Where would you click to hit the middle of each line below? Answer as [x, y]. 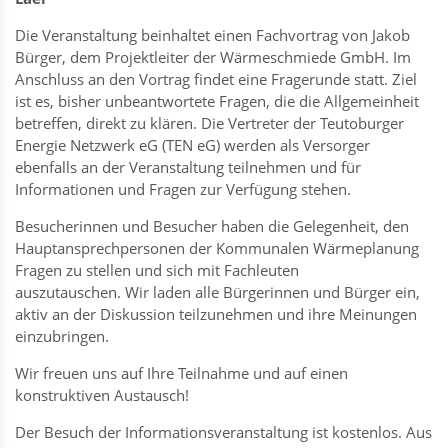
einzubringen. [62, 335]
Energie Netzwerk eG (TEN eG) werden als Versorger [192, 144]
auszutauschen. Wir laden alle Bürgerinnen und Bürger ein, [217, 291]
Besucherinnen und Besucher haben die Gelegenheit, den [212, 225]
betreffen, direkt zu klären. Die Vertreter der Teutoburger [209, 122]
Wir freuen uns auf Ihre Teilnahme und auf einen [181, 372]
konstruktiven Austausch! [102, 394]
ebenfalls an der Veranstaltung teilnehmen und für [188, 166]
